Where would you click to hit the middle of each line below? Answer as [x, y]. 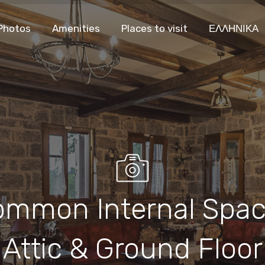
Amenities [76, 28]
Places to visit [154, 28]
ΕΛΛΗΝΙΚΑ [233, 28]
